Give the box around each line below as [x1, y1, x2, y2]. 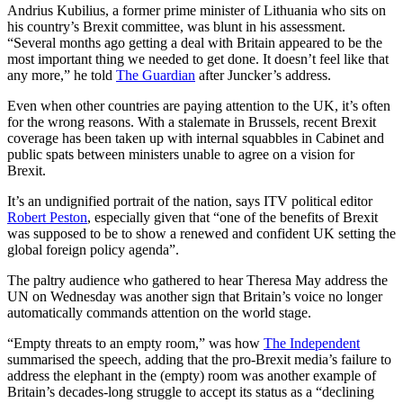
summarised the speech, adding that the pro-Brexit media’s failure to [7, 352, 391, 368]
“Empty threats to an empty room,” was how [7, 336, 264, 352]
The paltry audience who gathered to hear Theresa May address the [7, 273, 388, 289]
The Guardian [116, 67, 195, 84]
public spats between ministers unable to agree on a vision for [7, 147, 354, 163]
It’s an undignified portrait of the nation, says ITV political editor [7, 193, 372, 210]
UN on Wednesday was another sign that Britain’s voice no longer [7, 289, 382, 305]
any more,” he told [7, 67, 116, 84]
